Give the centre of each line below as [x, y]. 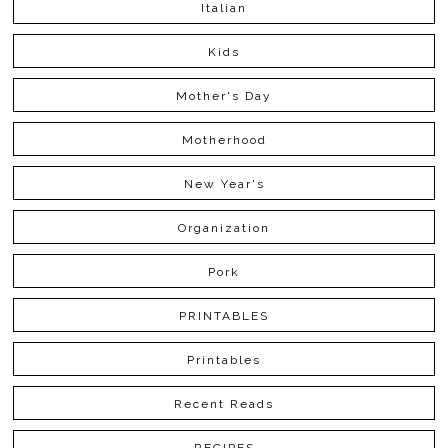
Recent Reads [224, 404]
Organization [224, 228]
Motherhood [224, 140]
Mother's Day [224, 96]
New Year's [224, 184]
